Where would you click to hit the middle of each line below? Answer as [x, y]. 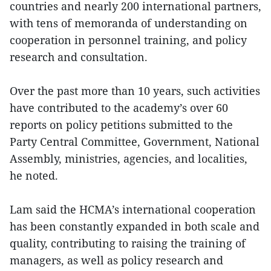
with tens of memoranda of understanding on [129, 23]
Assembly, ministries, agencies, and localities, [129, 158]
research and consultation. [79, 57]
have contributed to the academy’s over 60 [119, 107]
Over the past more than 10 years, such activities [135, 90]
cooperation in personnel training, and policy [128, 40]
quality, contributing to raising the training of [128, 243]
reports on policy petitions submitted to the [121, 124]
